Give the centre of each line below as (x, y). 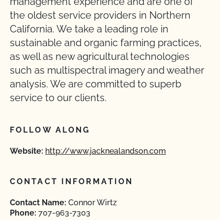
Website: (27, 151)
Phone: (23, 213)
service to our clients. (58, 98)
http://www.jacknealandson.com (106, 151)
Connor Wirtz (92, 203)
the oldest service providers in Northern (100, 15)
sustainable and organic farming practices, (106, 43)
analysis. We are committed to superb (96, 84)
